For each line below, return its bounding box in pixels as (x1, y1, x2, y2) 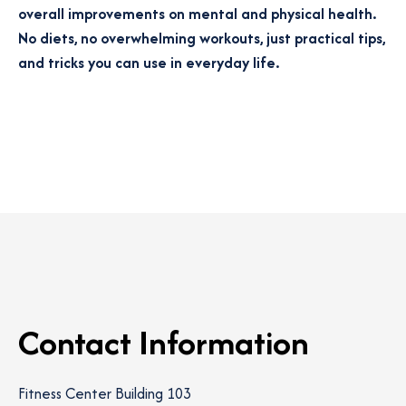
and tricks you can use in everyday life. (18, 52, 279, 73)
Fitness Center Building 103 (18, 382, 191, 404)
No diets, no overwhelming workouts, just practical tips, (18, 27, 385, 49)
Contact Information (18, 318, 309, 366)
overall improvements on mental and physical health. (18, 3, 376, 24)
